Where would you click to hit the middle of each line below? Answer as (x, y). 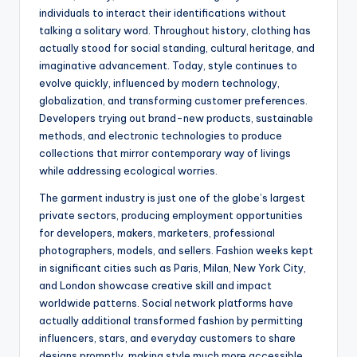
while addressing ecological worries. (128, 171)
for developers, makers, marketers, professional (157, 233)
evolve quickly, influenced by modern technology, (159, 83)
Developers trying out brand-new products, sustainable (176, 118)
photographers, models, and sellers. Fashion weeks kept (176, 251)
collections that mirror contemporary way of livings (165, 153)
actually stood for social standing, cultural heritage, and (177, 48)
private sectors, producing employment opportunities (171, 216)
